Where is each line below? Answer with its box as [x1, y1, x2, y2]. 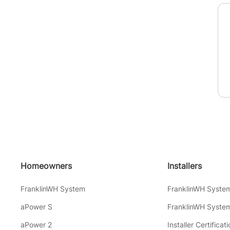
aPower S [21, 202, 52, 212]
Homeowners [21, 161, 72, 171]
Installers [167, 161, 202, 171]
